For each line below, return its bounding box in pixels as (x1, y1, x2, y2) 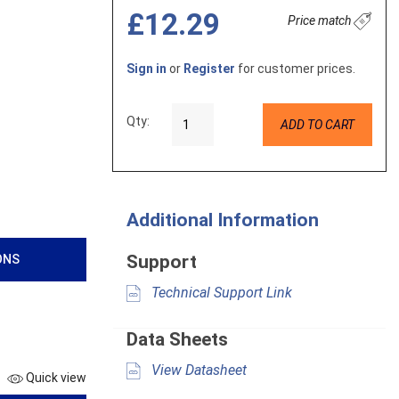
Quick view (23, 370, 86, 385)
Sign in (126, 61, 167, 77)
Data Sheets (126, 329, 228, 351)
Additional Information (126, 209, 319, 232)
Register (183, 61, 235, 77)
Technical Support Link (148, 284, 292, 302)
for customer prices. (235, 61, 355, 77)
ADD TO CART (281, 117, 354, 132)
